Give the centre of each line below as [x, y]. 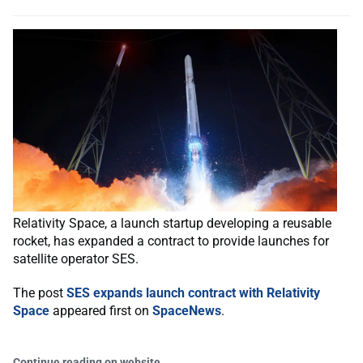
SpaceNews [187, 311]
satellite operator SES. [76, 259]
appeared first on [101, 311]
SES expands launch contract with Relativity [193, 293]
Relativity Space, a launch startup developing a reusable [172, 223]
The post [40, 293]
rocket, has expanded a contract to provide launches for [171, 241]
